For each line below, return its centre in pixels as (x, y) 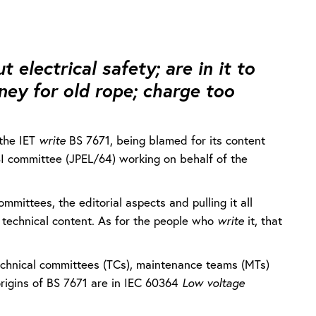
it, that (263, 220)
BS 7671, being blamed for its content (167, 140)
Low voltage (213, 282)
